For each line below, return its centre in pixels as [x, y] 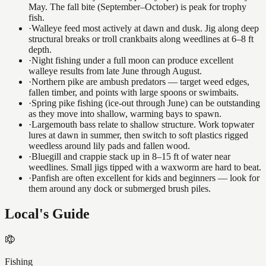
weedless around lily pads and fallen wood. [109, 146]
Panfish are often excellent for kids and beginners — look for [145, 178]
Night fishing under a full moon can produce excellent [132, 61]
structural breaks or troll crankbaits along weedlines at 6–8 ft [141, 39]
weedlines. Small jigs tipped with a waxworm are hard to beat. [145, 167]
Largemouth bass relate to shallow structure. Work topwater [143, 125]
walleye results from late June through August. [115, 71]
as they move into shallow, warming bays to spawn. [125, 114]
